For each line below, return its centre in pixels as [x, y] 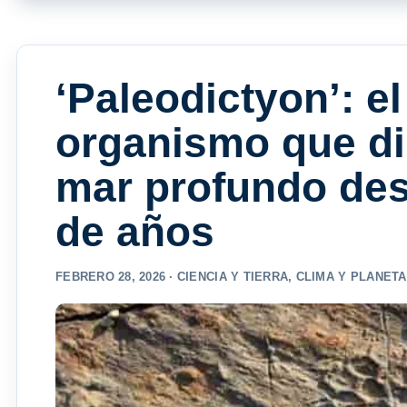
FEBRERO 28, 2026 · [116, 277]
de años [135, 232]
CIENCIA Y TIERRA [233, 277]
